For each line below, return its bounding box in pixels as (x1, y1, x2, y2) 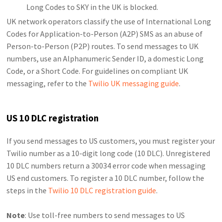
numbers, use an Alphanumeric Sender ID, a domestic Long (6, 54, 204, 64)
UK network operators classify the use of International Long (6, 16, 212, 27)
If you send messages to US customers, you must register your (6, 135, 216, 146)
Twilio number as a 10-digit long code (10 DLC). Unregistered (6, 148, 211, 158)
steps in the (6, 185, 49, 195)
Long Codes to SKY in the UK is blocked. (26, 2, 159, 12)
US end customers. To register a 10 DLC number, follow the (6, 172, 205, 183)
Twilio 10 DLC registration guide (48, 185, 157, 195)
